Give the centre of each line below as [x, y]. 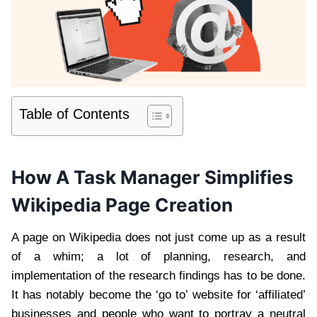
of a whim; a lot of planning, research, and [158, 257]
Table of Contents [74, 114]
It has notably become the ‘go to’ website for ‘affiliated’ [158, 295]
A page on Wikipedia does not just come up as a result [158, 238]
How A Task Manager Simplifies [152, 178]
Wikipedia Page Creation [122, 205]
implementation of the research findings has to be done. [158, 276]
